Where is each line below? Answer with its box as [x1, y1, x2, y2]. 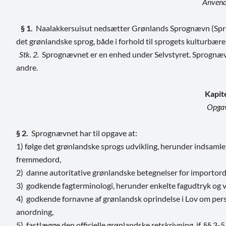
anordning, [16, 206, 53, 216]
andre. [16, 62, 38, 72]
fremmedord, [16, 154, 61, 164]
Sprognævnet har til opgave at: [28, 128, 137, 138]
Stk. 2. [16, 49, 39, 59]
